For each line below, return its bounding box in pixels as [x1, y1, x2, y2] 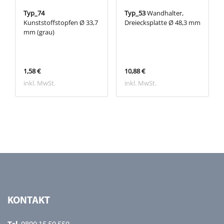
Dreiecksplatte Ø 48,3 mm [124, 18, 200, 27]
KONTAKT [7, 196, 50, 206]
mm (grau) [23, 27, 54, 37]
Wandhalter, [145, 8, 183, 18]
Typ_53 [124, 8, 145, 18]
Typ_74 [23, 8, 44, 18]
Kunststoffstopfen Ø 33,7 [23, 18, 98, 27]
